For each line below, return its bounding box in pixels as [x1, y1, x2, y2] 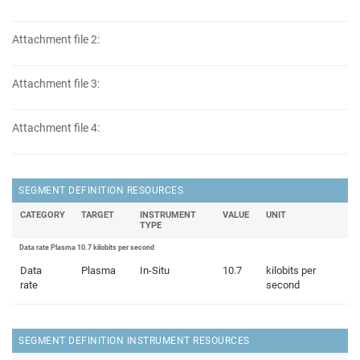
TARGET [81, 210, 114, 221]
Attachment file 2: [12, 33, 100, 47]
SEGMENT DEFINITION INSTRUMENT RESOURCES [18, 335, 250, 347]
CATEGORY [20, 210, 65, 221]
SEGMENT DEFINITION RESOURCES [18, 185, 183, 197]
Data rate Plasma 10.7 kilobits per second [19, 243, 154, 252]
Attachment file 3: [12, 77, 100, 91]
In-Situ [140, 264, 170, 277]
